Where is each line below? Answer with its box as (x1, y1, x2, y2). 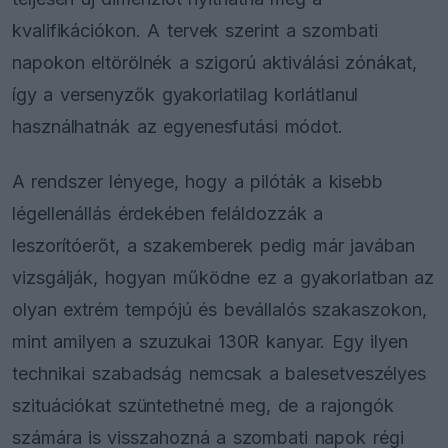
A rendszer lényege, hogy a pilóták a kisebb (12, 170, 384, 192)
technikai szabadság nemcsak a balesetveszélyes (12, 362, 427, 384)
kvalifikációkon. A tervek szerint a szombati (12, 19, 378, 41)
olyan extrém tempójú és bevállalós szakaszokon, (12, 298, 427, 320)
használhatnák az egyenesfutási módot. (12, 115, 344, 137)
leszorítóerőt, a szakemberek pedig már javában (12, 234, 415, 256)
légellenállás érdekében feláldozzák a (12, 202, 324, 224)
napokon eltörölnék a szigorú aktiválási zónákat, (12, 51, 417, 73)
